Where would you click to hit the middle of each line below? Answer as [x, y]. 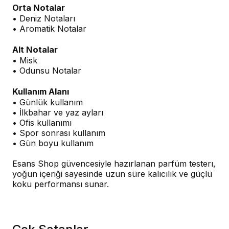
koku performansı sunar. [61, 184]
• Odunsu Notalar [47, 71]
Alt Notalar [35, 50]
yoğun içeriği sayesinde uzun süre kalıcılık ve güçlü [112, 174]
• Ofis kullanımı [42, 123]
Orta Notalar [39, 8]
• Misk [25, 60]
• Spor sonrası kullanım [59, 133]
